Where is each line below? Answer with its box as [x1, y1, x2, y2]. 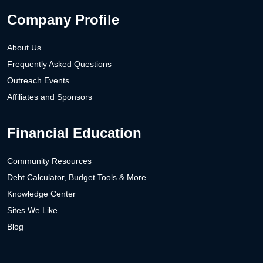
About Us [7, 42, 41, 52]
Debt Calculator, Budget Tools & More [7, 172, 146, 182]
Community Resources [7, 156, 92, 166]
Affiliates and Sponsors [7, 92, 92, 102]
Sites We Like [7, 205, 58, 215]
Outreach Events [7, 75, 69, 85]
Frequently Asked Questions [7, 59, 112, 69]
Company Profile [7, 11, 119, 28]
